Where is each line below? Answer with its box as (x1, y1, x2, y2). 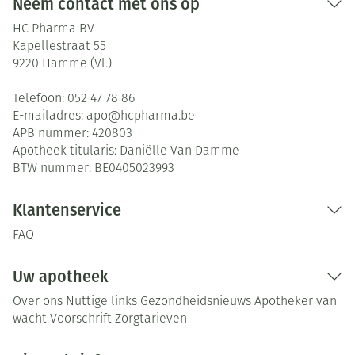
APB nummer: (13, 128, 92, 140)
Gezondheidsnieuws (140, 296, 251, 308)
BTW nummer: (13, 162, 94, 175)
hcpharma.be (120, 110, 195, 123)
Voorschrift (50, 313, 112, 326)
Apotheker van (254, 296, 337, 308)
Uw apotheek (13, 267, 109, 286)
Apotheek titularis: (13, 145, 120, 158)
